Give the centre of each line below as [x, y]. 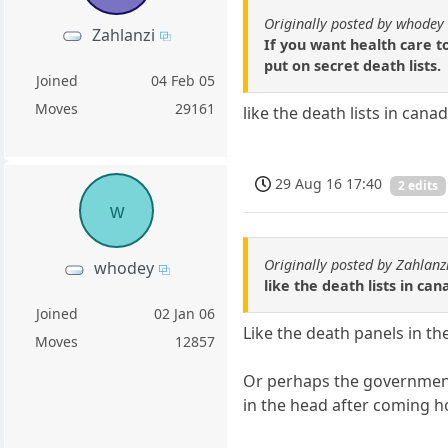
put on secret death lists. [353, 66]
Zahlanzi [124, 34]
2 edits [418, 186]
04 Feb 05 [183, 80]
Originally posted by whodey [354, 24]
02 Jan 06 [185, 314]
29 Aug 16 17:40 [329, 184]
